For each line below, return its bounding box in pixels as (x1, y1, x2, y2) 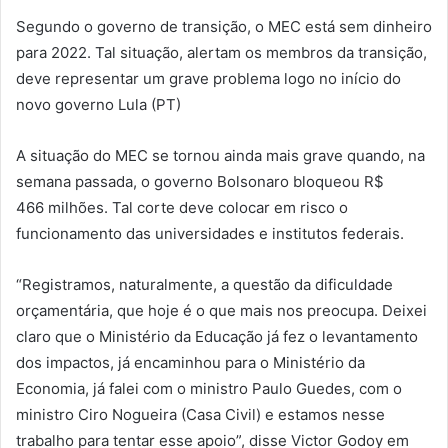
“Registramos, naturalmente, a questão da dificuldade (16, 275, 393, 295)
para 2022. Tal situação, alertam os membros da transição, (16, 43, 427, 63)
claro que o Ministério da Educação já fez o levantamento (16, 327, 418, 347)
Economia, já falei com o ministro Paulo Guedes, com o (16, 379, 402, 399)
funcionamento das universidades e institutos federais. (16, 224, 404, 244)
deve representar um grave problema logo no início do (16, 69, 401, 89)
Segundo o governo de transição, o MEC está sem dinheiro (16, 17, 432, 37)
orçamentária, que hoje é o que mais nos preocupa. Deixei (16, 301, 427, 321)
